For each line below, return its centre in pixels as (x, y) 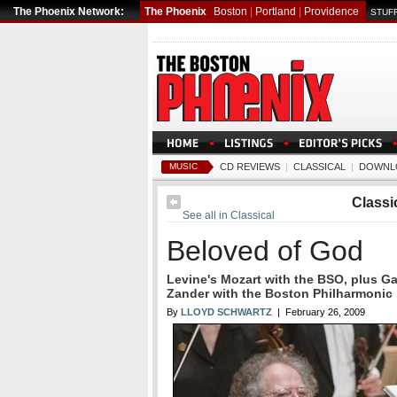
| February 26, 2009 (319, 312)
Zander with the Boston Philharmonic (280, 293)
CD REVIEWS (250, 167)
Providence (331, 12)
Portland (276, 12)
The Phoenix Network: (69, 12)
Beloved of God (265, 251)
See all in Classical (228, 215)
